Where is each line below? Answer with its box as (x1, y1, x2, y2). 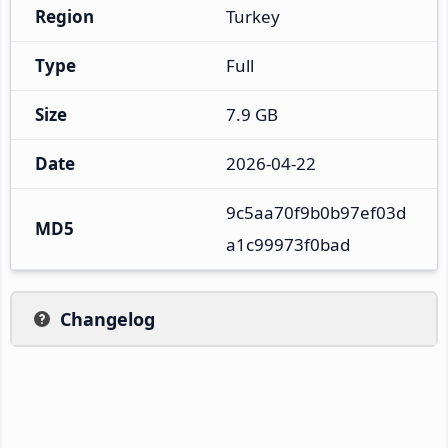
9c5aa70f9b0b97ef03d (226, 200, 406, 224)
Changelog (60, 306, 155, 331)
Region (35, 4, 94, 28)
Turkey (226, 4, 280, 28)
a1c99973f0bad (226, 232, 350, 256)
